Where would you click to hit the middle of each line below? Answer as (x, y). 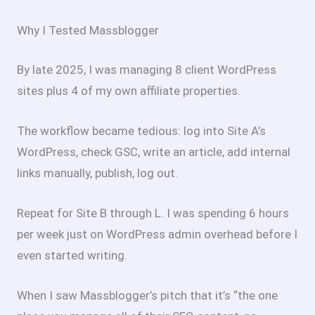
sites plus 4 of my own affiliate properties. (129, 90)
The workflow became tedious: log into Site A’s (141, 130)
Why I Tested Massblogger (88, 31)
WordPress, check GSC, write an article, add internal (154, 152)
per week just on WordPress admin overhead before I (157, 234)
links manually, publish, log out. (97, 173)
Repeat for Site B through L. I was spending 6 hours (153, 213)
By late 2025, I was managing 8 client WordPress (147, 69)
